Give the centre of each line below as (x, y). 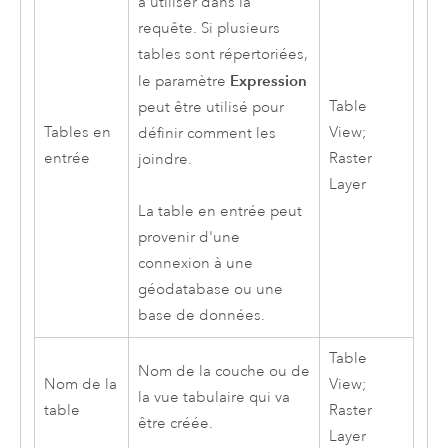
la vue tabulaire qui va (213, 397)
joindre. (164, 159)
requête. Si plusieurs (208, 28)
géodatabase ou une (210, 289)
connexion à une (195, 263)
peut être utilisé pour (210, 107)
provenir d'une (188, 237)
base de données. (201, 315)
